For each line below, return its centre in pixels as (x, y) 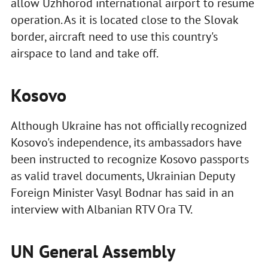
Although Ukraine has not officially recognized (129, 126)
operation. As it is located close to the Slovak (124, 20)
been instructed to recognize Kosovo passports (130, 159)
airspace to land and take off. (84, 54)
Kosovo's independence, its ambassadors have (126, 143)
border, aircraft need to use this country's (114, 37)
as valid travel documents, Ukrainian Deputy (122, 176)
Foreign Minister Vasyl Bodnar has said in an (122, 193)
